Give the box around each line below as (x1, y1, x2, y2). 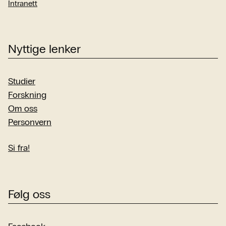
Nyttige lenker (8, 41, 81, 56)
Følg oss (8, 187, 50, 201)
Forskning (8, 89, 46, 100)
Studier (8, 76, 35, 87)
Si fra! (8, 142, 30, 153)
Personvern (8, 117, 51, 128)
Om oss (8, 103, 37, 114)
